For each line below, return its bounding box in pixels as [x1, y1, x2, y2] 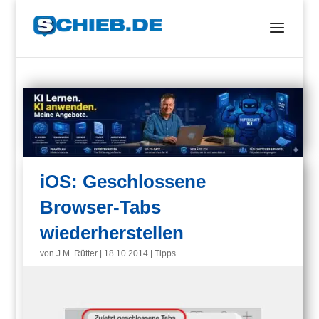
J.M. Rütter [56, 249, 98, 259]
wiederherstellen [40, 222, 184, 244]
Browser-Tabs [40, 197, 162, 219]
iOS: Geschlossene [40, 171, 206, 193]
